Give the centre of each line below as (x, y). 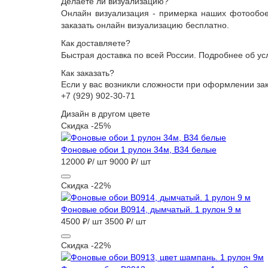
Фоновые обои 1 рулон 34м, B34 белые (139, 150)
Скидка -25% (86, 126)
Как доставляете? (96, 43)
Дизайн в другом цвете (106, 114)
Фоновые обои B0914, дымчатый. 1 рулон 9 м (151, 209)
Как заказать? (88, 73)
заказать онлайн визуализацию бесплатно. (146, 25)
